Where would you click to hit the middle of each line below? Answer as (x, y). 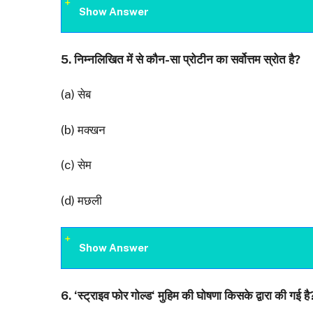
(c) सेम (76, 165)
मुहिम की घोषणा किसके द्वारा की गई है (234, 295)
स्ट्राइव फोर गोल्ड (115, 295)
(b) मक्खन (83, 130)
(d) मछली (81, 200)
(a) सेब (76, 95)
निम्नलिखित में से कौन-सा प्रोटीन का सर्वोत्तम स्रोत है (184, 59)
